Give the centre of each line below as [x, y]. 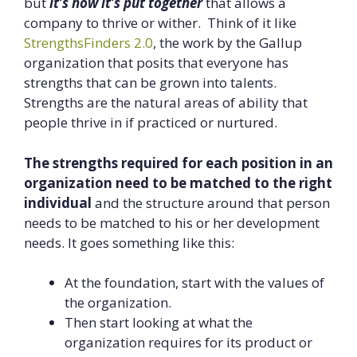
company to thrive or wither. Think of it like [160, 23]
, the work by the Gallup [228, 43]
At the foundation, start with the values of [194, 283]
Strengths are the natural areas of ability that [166, 103]
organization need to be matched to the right [178, 182]
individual [58, 202]
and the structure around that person [211, 202]
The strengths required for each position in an [178, 163]
